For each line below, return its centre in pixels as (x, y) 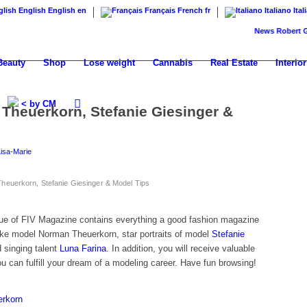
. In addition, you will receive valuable (181, 249)
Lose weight (109, 63)
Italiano (278, 10)
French (190, 10)
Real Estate (234, 63)
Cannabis (173, 63)
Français (160, 10)
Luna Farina (83, 249)
